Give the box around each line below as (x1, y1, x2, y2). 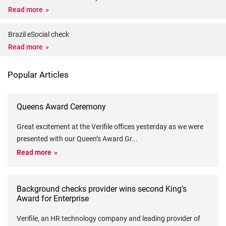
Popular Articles (8, 70, 69, 80)
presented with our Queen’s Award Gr (17, 135, 132, 143)
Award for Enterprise (17, 194, 89, 203)
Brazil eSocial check (8, 30, 69, 38)
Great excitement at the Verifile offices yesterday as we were (17, 123, 203, 131)
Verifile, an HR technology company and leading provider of (17, 214, 200, 222)
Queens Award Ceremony (17, 102, 106, 111)
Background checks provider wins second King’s (17, 184, 187, 194)
